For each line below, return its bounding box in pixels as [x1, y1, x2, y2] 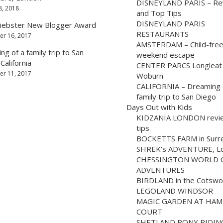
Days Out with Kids [126, 102, 192, 112]
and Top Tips [136, 7, 182, 18]
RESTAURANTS [136, 28, 189, 39]
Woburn [136, 70, 163, 81]
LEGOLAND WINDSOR [136, 185, 213, 196]
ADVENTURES [136, 164, 185, 175]
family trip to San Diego [136, 91, 216, 102]
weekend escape [136, 49, 195, 60]
